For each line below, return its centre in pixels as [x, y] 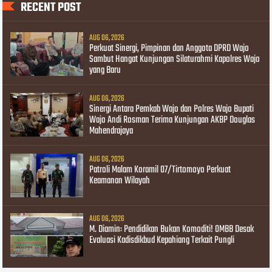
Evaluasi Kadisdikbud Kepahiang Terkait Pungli [162, 241]
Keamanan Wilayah [120, 181]
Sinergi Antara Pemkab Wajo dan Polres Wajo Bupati [172, 109]
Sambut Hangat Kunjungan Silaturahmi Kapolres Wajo [175, 59]
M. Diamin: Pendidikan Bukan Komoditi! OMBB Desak [172, 230]
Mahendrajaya [111, 131]
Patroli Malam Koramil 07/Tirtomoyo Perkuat [160, 170]
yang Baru [105, 70]
